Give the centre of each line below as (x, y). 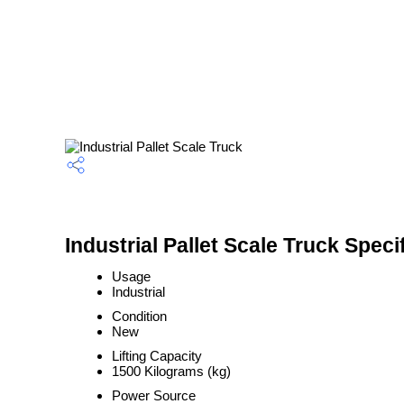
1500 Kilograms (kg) (171, 371)
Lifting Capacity (157, 356)
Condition (139, 316)
